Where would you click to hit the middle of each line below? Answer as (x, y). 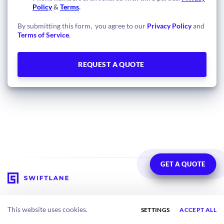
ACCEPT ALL (198, 209)
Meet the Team (142, 218)
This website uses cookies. (47, 209)
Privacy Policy (169, 25)
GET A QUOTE (183, 164)
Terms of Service (43, 34)
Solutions (22, 199)
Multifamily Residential (44, 218)
